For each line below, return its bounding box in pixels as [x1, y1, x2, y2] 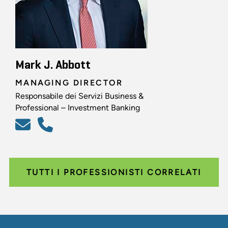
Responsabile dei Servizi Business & [15, 91, 144, 101]
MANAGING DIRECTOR [15, 77, 123, 88]
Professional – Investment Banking [15, 102, 140, 112]
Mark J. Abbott [15, 59, 91, 71]
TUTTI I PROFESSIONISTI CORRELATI [26, 167, 202, 177]
